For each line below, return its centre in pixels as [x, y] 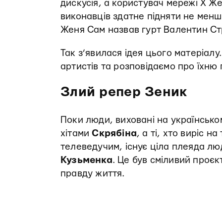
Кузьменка [86, 160]
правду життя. [94, 174]
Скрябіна [114, 134]
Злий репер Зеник [124, 92]
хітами [76, 134]
